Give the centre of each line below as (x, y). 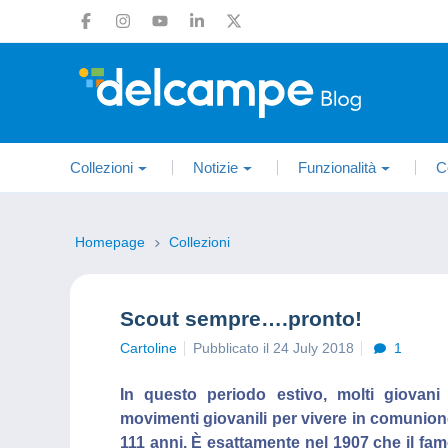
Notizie (215, 167)
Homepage (112, 242)
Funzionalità (337, 167)
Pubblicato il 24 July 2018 (273, 348)
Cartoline (148, 348)
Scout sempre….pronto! (241, 318)
